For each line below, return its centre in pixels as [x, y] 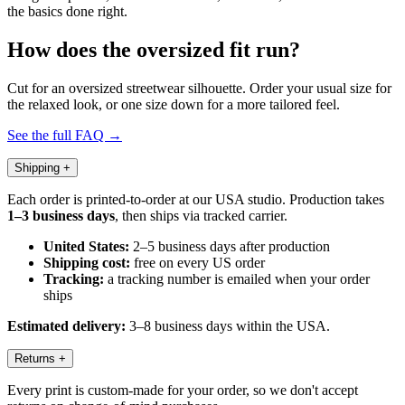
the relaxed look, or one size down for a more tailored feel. [174, 104]
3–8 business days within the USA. [228, 325]
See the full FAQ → [65, 135]
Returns [35, 358]
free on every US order [198, 262]
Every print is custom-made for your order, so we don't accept [183, 390]
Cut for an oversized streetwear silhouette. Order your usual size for [199, 88]
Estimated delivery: [66, 325]
